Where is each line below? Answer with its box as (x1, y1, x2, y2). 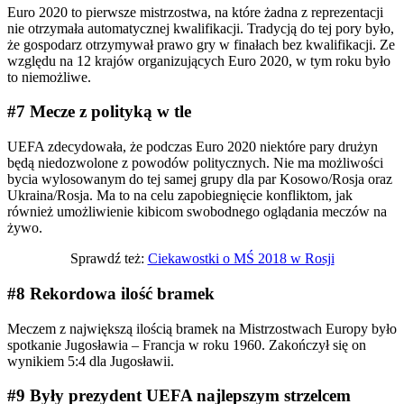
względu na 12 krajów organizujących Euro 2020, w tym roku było (7, 52, 390, 69)
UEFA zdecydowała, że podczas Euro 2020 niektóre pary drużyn (7, 139, 378, 155)
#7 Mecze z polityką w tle (7, 102, 191, 122)
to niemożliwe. (7, 69, 91, 85)
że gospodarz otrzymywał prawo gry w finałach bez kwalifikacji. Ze (7, 36, 395, 52)
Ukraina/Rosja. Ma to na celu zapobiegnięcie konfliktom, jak (7, 188, 353, 204)
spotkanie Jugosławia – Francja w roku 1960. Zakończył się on (7, 336, 366, 353)
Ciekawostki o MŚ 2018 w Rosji (147, 251, 335, 267)
